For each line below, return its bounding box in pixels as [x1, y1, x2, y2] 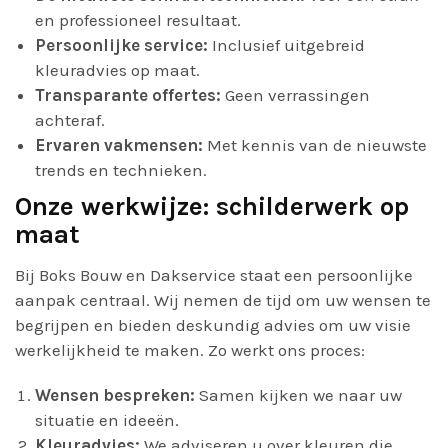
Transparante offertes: [35, 85, 221, 105]
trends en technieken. [35, 160, 207, 180]
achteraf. [35, 110, 105, 130]
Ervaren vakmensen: [35, 135, 203, 155]
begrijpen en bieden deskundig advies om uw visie [15, 315, 411, 335]
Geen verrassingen [221, 85, 370, 105]
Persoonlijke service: [35, 35, 208, 55]
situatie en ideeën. [35, 410, 179, 430]
